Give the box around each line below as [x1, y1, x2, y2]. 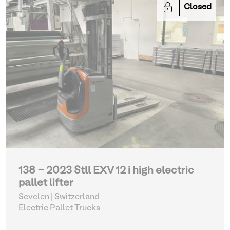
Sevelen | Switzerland [18, 194, 100, 201]
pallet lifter [18, 179, 73, 188]
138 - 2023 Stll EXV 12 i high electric [18, 166, 194, 176]
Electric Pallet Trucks [18, 205, 100, 212]
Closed [184, 4, 212, 11]
